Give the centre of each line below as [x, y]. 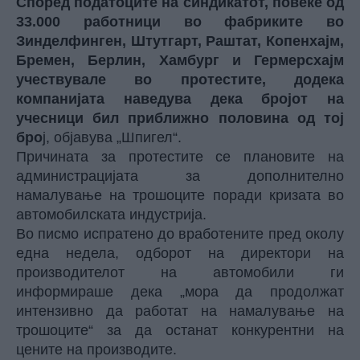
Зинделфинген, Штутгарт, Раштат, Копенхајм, [180, 41]
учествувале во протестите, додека [180, 80]
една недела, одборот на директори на [180, 253]
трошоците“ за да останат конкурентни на [180, 330]
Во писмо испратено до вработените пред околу [180, 234]
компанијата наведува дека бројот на [180, 99]
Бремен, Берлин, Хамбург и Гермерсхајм [180, 60]
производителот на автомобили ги [180, 272]
